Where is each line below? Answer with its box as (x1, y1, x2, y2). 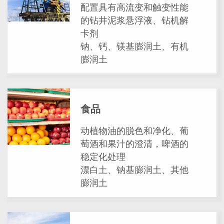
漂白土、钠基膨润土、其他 (80, 165, 189, 175)
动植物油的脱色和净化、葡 (80, 126, 189, 136)
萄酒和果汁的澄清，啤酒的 (80, 139, 189, 149)
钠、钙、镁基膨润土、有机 (80, 41, 189, 52)
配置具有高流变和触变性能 (80, 2, 189, 13)
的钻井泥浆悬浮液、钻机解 (80, 15, 189, 26)
